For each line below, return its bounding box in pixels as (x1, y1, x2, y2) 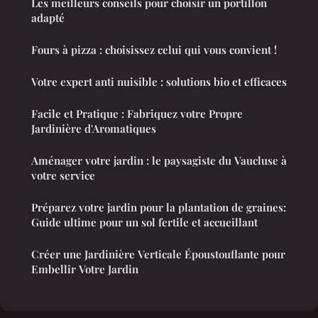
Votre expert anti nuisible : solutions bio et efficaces (31, 75, 287, 89)
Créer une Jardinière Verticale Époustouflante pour (31, 247, 285, 262)
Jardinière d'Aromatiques (31, 121, 156, 136)
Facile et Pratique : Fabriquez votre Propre (31, 106, 243, 121)
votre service (31, 168, 95, 183)
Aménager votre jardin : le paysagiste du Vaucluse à (31, 153, 287, 168)
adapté (31, 11, 65, 26)
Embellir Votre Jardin (31, 262, 138, 277)
